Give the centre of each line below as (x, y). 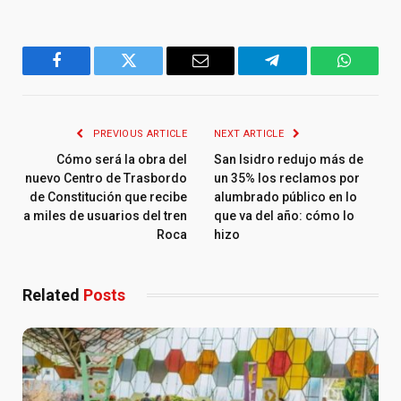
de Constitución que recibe (108, 197)
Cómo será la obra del (122, 160)
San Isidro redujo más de (289, 160)
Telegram (301, 74)
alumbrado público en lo (286, 197)
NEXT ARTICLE (251, 134)
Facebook (86, 74)
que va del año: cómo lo (284, 216)
